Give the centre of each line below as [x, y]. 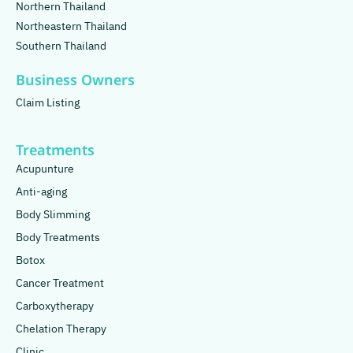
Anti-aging [41, 192]
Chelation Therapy [61, 329]
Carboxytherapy [55, 307]
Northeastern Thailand [71, 27]
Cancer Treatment [60, 284]
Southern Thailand [61, 46]
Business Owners [75, 81]
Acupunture [45, 169]
